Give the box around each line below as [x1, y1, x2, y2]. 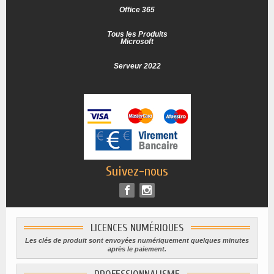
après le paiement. [108, 245, 166, 253]
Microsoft [120, 37, 154, 46]
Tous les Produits [106, 29, 168, 39]
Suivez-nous [106, 163, 168, 179]
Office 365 [119, 5, 155, 14]
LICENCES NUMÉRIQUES [91, 221, 183, 234]
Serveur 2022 [113, 61, 161, 70]
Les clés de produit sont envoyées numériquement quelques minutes [25, 236, 249, 244]
